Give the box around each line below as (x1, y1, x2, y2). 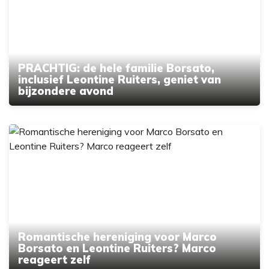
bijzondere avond (18, 83, 113, 98)
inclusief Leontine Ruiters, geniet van (18, 72, 221, 86)
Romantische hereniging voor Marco (18, 229, 217, 244)
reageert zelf (18, 252, 91, 267)
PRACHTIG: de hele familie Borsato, (18, 61, 214, 75)
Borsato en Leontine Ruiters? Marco (18, 241, 216, 255)
